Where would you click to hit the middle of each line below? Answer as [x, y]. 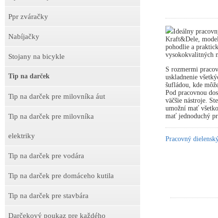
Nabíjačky [24, 36]
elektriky [22, 136]
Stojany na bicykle [36, 56]
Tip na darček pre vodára [46, 156]
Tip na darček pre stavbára [48, 196]
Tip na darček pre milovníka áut [57, 96]
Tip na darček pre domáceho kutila [61, 176]
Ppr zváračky [28, 17]
